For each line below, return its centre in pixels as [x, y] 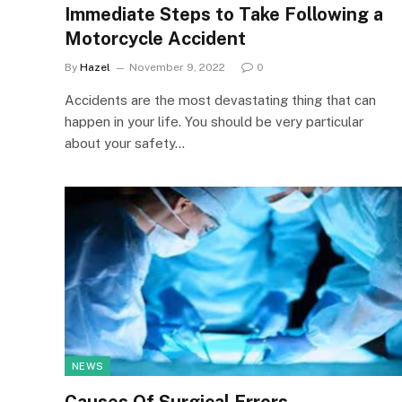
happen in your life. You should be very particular [214, 121]
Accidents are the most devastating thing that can [220, 100]
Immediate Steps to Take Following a [224, 14]
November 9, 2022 [177, 67]
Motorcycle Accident [155, 38]
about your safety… [125, 143]
